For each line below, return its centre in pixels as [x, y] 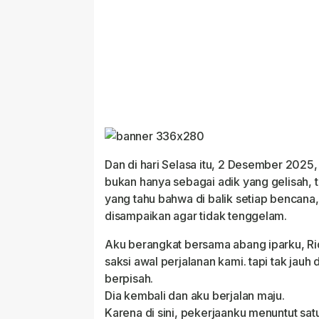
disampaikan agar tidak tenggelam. [196, 216]
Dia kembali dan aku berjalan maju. [195, 296]
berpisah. [129, 279]
